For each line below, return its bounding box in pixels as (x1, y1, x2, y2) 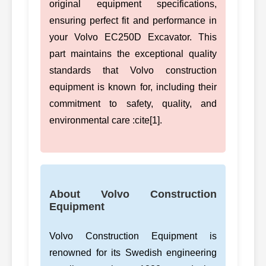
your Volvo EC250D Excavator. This (49, 31, 217, 42)
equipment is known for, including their (49, 81, 217, 92)
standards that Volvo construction (49, 65, 217, 75)
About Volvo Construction (49, 188, 217, 200)
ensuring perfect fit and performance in (49, 15, 217, 26)
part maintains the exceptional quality (49, 48, 217, 59)
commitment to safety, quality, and (49, 98, 217, 109)
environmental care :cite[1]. (49, 115, 162, 125)
